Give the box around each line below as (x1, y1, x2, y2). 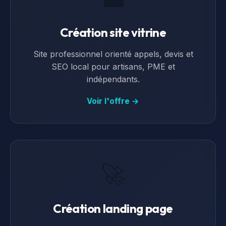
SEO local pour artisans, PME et (51, 62, 175, 72)
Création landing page (53, 201, 173, 216)
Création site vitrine (60, 25, 166, 40)
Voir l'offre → (87, 96, 139, 106)
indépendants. (86, 74, 140, 84)
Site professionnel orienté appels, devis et (33, 49, 193, 59)
